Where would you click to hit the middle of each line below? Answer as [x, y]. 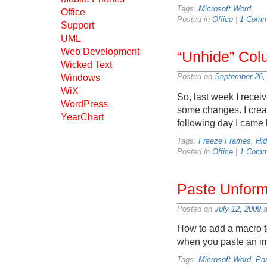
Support [77, 25]
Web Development [100, 52]
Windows [80, 78]
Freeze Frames [225, 141]
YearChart [82, 117]
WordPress [84, 104]
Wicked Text [86, 65]
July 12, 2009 [238, 209]
